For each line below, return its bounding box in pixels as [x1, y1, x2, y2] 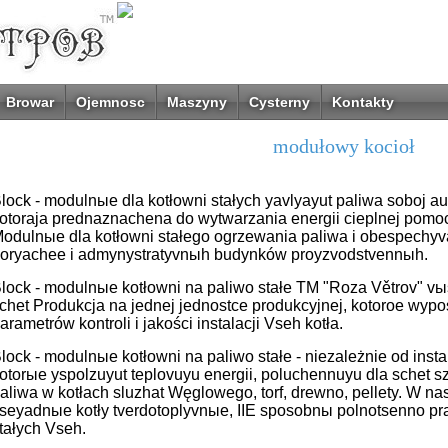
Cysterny [248, 94, 310, 110]
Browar [5, 94, 54, 110]
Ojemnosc [75, 94, 145, 110]
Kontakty [331, 94, 394, 110]
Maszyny [166, 94, 227, 110]
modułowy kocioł [272, 135, 415, 157]
